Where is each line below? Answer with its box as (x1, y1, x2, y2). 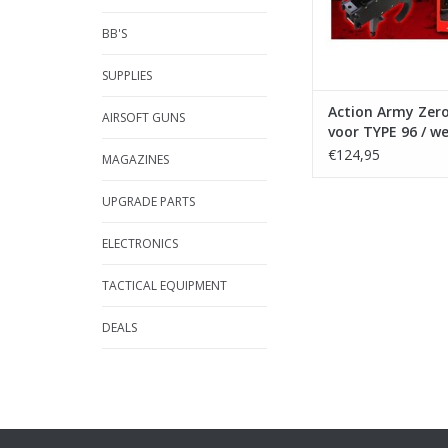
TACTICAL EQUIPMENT (102, 277, 227, 294)
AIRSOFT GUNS (102, 109, 185, 126)
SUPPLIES (102, 67, 152, 84)
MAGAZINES (102, 151, 169, 168)
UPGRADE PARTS (102, 193, 195, 210)
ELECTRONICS (102, 235, 178, 252)
